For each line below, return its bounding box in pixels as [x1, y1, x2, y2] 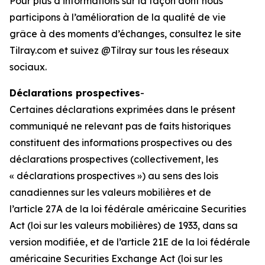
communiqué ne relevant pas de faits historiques [9, 120, 231, 132]
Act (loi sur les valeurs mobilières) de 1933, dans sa [9, 219, 238, 231]
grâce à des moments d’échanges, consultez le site [9, 28, 241, 40]
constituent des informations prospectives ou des [9, 137, 232, 148]
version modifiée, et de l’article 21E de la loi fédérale [9, 236, 250, 248]
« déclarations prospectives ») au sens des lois [9, 170, 218, 182]
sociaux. [9, 61, 47, 73]
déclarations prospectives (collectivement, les [9, 153, 218, 165]
